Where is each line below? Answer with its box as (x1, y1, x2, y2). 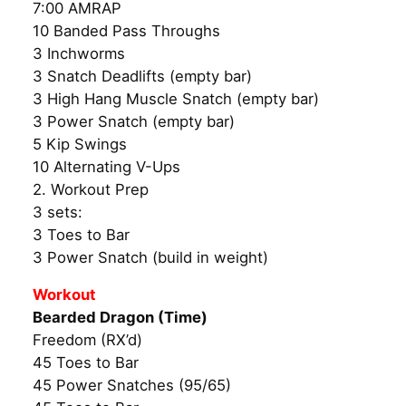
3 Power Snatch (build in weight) (33, 247, 268, 266)
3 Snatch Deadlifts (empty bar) (33, 66, 252, 85)
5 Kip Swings (33, 134, 127, 153)
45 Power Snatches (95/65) (33, 376, 231, 395)
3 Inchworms (33, 43, 125, 63)
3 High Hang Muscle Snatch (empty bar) (33, 89, 319, 108)
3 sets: (33, 202, 82, 221)
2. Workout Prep (33, 179, 149, 198)
